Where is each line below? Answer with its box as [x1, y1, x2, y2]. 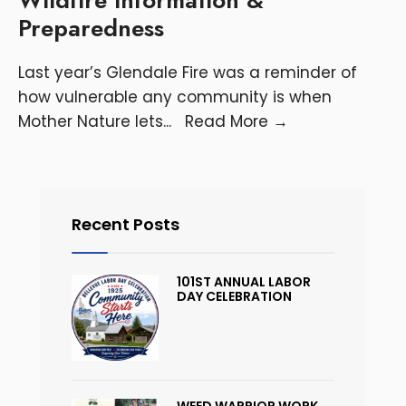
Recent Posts [72, 212, 179, 236]
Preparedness [18, 10, 164, 45]
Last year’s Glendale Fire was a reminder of [18, 61, 357, 83]
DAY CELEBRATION [176, 286, 292, 305]
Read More [185, 110, 273, 132]
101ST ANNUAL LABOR [176, 272, 311, 291]
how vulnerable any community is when [18, 85, 332, 108]
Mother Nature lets [18, 110, 163, 132]
